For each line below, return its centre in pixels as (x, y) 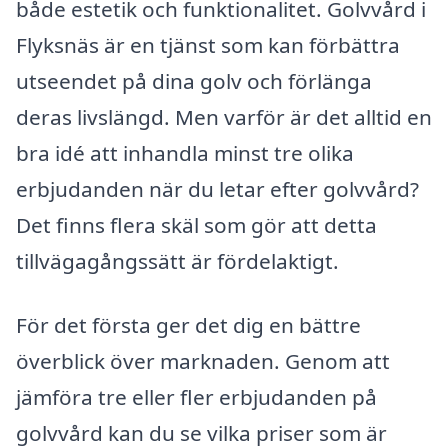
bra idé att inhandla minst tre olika (185, 152)
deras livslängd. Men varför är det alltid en (224, 116)
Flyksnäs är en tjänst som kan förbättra (208, 44)
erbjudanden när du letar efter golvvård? (217, 188)
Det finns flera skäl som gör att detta (196, 224)
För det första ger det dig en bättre (188, 324)
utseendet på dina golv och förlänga (194, 80)
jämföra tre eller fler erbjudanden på (196, 396)
